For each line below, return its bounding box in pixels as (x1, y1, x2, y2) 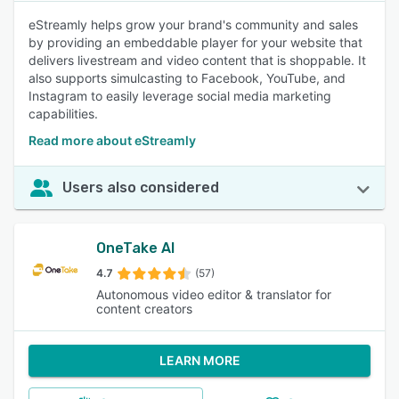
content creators (96, 301, 192, 316)
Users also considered (62, 179, 219, 196)
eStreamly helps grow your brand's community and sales (28, 17, 358, 32)
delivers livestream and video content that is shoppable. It (28, 53, 366, 68)
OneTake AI (96, 240, 175, 256)
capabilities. (28, 106, 98, 121)
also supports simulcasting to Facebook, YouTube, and (28, 70, 346, 85)
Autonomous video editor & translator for (96, 287, 331, 302)
